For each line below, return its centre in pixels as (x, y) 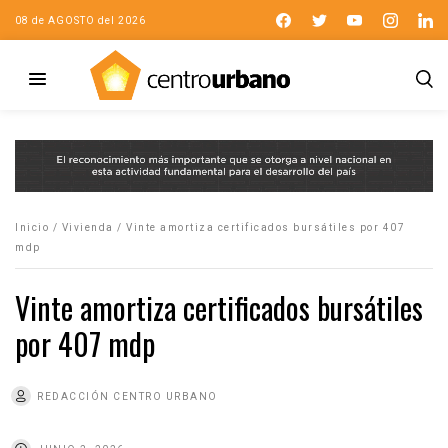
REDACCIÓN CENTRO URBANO (127, 396)
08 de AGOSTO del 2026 (80, 20)
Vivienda (87, 227)
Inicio (32, 227)
